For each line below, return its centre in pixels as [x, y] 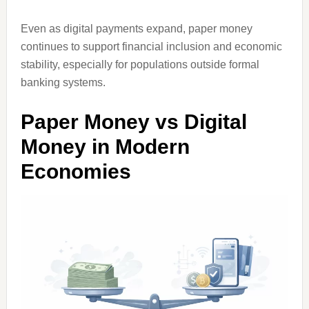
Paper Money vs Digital [133, 122]
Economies [76, 171]
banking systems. [63, 82]
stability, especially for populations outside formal [140, 64]
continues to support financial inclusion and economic [151, 47]
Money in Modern [105, 147]
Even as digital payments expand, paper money [136, 29]
